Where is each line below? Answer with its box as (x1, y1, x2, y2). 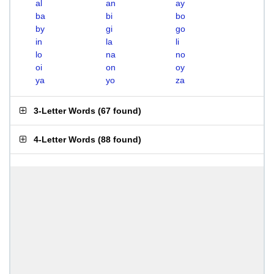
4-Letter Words (34, 135, 95, 144)
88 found (101, 135, 138, 144)
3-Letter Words (34, 106, 95, 116)
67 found (101, 106, 138, 116)
